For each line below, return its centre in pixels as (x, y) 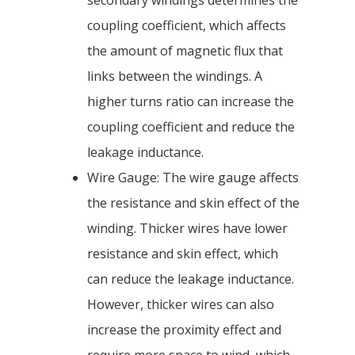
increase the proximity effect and (184, 330)
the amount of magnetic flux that (185, 51)
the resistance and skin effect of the (193, 203)
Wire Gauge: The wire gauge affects (193, 178)
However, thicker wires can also (181, 305)
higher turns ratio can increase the (191, 102)
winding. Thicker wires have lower (187, 229)
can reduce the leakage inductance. (191, 279)
